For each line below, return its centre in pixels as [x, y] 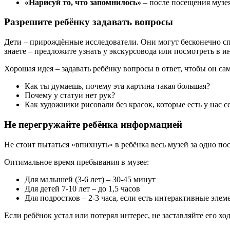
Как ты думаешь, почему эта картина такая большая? [117, 86]
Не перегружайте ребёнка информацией [93, 124]
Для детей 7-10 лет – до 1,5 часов [82, 188]
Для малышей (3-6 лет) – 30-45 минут [90, 179]
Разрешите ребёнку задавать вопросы [89, 22]
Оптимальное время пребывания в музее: [76, 162]
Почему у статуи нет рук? [70, 95]
